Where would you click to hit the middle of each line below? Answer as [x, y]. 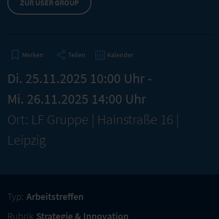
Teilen [77, 55]
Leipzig [27, 140]
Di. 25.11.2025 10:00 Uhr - [80, 78]
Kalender [120, 55]
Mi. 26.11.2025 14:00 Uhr [77, 99]
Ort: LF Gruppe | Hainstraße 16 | [93, 119]
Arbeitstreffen [55, 196]
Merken [33, 55]
